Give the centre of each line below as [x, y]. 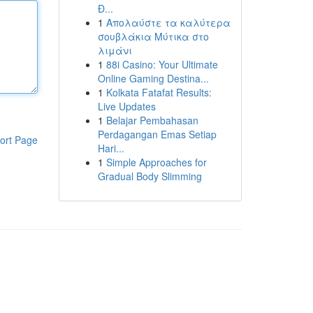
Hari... [111, 148]
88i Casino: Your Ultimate [162, 64]
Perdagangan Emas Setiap [157, 134]
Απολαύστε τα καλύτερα [168, 22]
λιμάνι [115, 50]
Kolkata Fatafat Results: [159, 92]
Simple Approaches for [156, 162]
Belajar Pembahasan [152, 120]
